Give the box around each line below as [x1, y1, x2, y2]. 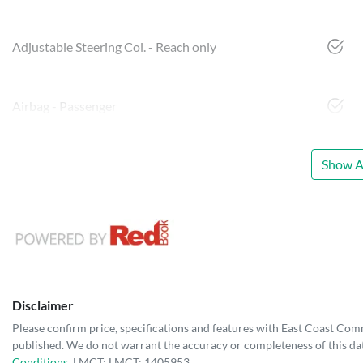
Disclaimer [12, 297, 74, 313]
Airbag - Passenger [12, 98, 117, 114]
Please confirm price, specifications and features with [12, 320, 281, 335]
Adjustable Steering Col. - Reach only [12, 39, 216, 55]
